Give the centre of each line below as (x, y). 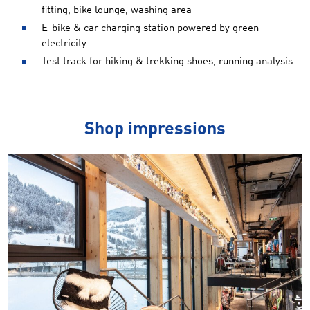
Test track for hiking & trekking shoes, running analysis (167, 62)
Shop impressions (155, 130)
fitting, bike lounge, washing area (117, 11)
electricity (64, 44)
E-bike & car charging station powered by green (150, 29)
